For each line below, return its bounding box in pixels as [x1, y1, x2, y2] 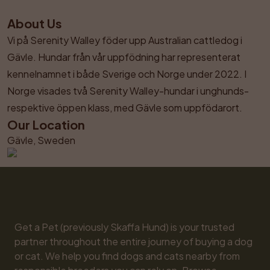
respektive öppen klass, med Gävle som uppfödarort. [7, 101, 242, 114]
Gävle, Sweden [7, 134, 75, 146]
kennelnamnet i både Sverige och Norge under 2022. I [7, 67, 246, 80]
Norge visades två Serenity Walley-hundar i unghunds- [7, 84, 249, 97]
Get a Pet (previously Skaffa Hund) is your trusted [14, 221, 234, 233]
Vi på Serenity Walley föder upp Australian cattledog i [7, 34, 242, 46]
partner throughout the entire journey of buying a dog [14, 235, 253, 248]
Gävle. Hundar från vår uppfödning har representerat [7, 51, 240, 63]
